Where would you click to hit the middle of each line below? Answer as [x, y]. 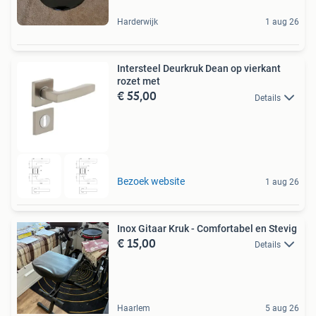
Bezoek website [151, 181]
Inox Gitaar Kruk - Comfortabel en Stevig [207, 228]
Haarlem [134, 308]
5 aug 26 [282, 308]
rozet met [139, 81]
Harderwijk [138, 22]
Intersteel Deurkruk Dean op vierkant [199, 69]
